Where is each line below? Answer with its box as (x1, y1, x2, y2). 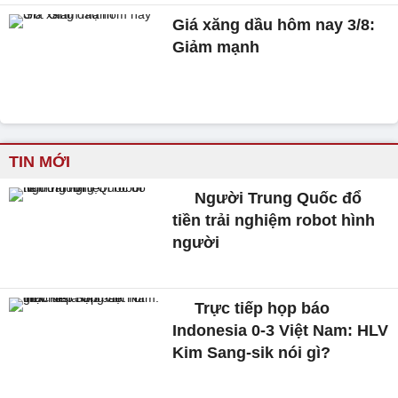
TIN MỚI (9, 153, 70, 171)
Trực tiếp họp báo (190, 298, 330, 317)
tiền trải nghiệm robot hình (172, 211, 376, 230)
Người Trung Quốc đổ (190, 189, 362, 208)
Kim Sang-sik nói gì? (172, 343, 331, 362)
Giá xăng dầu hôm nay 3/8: (172, 16, 376, 35)
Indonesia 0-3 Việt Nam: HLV (172, 321, 389, 339)
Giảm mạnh (172, 38, 260, 57)
